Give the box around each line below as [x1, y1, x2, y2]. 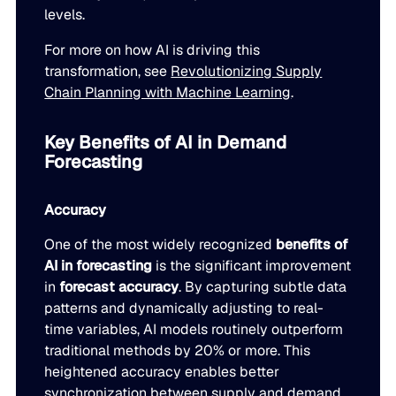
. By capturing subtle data [179, 278, 347, 296]
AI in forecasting [44, 256, 153, 275]
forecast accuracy [59, 278, 179, 296]
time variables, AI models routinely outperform [44, 320, 344, 339]
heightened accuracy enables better [44, 362, 280, 381]
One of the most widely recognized [44, 235, 277, 254]
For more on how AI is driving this [44, 41, 261, 60]
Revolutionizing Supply [171, 62, 323, 81]
